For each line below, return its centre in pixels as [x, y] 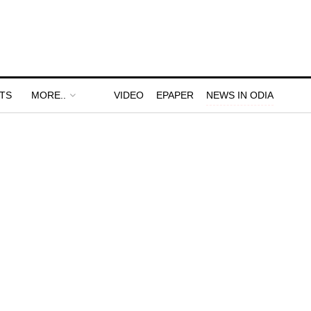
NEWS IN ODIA [240, 95]
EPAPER [175, 95]
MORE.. [49, 95]
